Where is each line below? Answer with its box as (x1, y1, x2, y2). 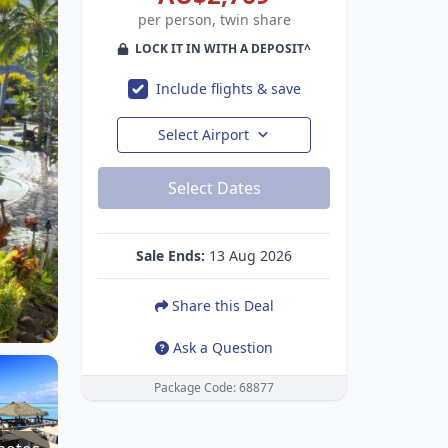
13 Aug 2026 (205, 246, 292, 265)
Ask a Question (173, 338, 273, 357)
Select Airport (158, 125, 250, 144)
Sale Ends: (136, 246, 205, 265)
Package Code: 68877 (154, 379, 274, 396)
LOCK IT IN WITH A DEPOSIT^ (135, 40, 311, 57)
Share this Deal (172, 296, 274, 315)
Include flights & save (155, 79, 301, 98)
